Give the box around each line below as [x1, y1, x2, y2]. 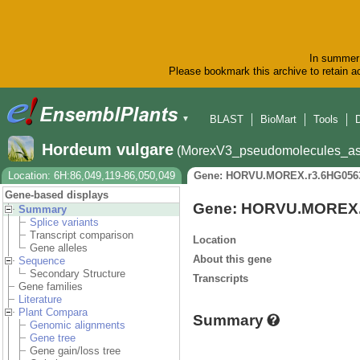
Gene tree [30, 332, 76, 345]
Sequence [18, 255, 65, 268]
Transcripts [193, 272, 248, 284]
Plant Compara [18, 306, 88, 319]
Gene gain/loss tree [30, 345, 121, 358]
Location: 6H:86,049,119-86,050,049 [8, 170, 175, 182]
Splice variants [30, 216, 99, 229]
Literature [18, 293, 62, 306]
